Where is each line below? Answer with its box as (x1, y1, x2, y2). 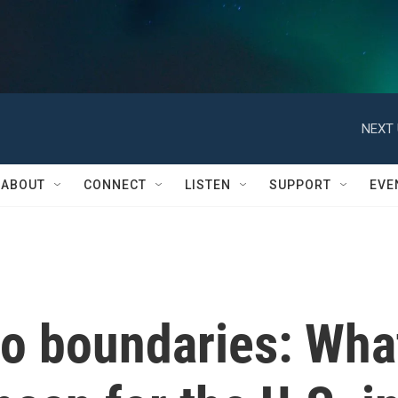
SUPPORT (269, 178, 331, 192)
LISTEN (185, 178, 231, 192)
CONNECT (84, 178, 147, 192)
